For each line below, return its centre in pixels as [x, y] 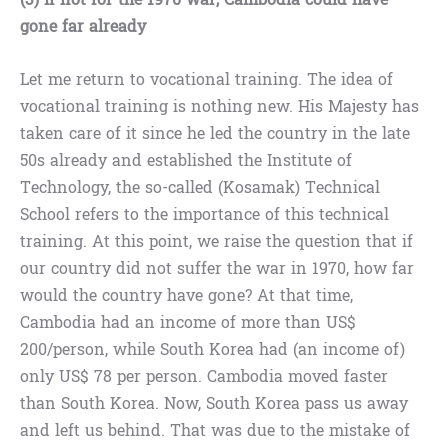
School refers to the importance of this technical [204, 215]
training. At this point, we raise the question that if [216, 242]
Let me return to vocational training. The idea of [206, 80]
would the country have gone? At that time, [186, 296]
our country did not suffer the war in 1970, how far [217, 269]
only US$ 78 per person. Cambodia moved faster [204, 377]
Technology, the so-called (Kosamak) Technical [200, 188]
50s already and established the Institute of [186, 161]
